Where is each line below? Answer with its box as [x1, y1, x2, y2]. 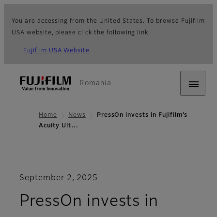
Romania [79, 80, 111, 87]
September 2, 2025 [19, 174, 98, 183]
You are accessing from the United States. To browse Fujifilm [12, 18, 205, 24]
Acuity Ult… [39, 123, 78, 129]
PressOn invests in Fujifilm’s [96, 112, 187, 118]
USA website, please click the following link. [12, 30, 151, 36]
